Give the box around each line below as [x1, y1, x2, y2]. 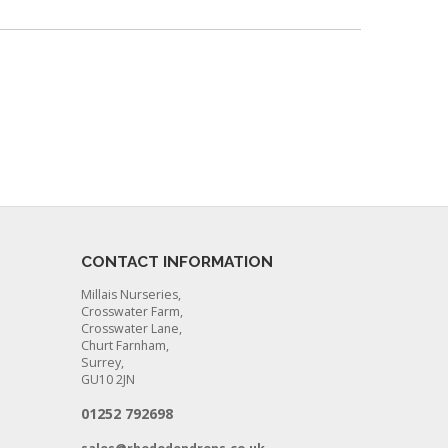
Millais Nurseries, [81, 286, 181, 304]
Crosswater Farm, [81, 303, 183, 321]
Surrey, [81, 354, 124, 372]
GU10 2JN [81, 371, 135, 389]
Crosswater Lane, [81, 320, 182, 338]
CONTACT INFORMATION [81, 251, 273, 271]
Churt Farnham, [81, 337, 169, 355]
